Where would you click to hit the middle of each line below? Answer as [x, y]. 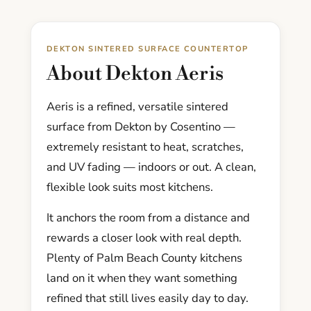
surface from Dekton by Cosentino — [141, 127]
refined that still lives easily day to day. [148, 299]
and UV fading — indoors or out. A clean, [151, 167]
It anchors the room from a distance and [148, 218]
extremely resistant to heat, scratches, [145, 147]
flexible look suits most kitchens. [130, 187]
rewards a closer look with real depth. [144, 238]
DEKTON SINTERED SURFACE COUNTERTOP [148, 49]
